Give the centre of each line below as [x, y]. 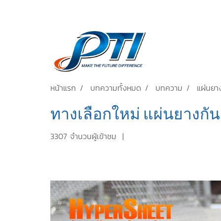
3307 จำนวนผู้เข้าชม [83, 136]
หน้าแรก [63, 88]
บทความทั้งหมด [116, 88]
